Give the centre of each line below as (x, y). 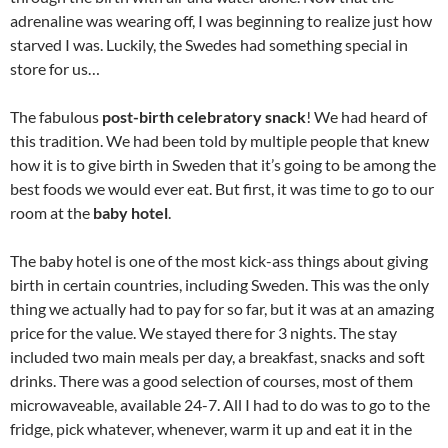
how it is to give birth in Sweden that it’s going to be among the (223, 164)
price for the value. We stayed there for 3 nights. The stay (203, 332)
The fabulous (56, 116)
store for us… (55, 68)
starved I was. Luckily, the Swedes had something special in (209, 44)
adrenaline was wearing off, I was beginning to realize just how (221, 20)
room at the (51, 212)
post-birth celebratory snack (204, 116)
